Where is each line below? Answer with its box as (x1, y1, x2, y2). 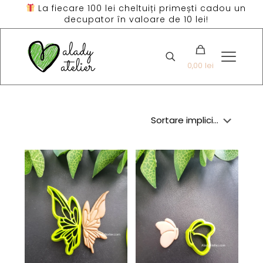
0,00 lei (187, 60, 214, 72)
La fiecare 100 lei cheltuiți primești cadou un (35, 2, 246, 14)
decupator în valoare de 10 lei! (63, 14, 208, 25)
